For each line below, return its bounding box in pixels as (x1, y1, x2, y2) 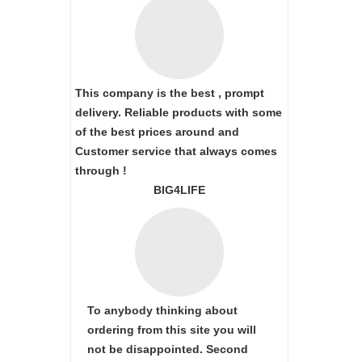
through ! (75, 164, 127, 177)
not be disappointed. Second (87, 343, 248, 356)
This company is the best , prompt (75, 86, 264, 99)
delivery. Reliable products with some (75, 106, 282, 119)
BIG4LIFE (154, 183, 205, 196)
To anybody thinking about (87, 304, 238, 317)
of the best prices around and (75, 125, 239, 138)
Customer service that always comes (75, 145, 277, 158)
